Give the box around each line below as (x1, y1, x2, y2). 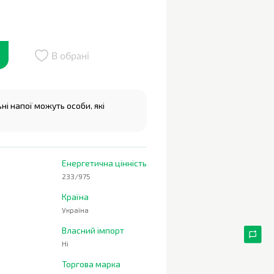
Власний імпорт (62, 225, 124, 235)
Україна (62, 206, 89, 214)
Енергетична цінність (62, 158, 147, 168)
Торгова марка (62, 259, 120, 269)
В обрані (51, 51, 89, 61)
